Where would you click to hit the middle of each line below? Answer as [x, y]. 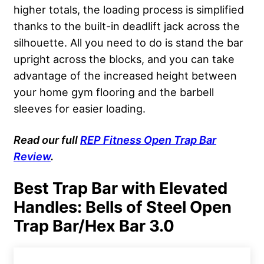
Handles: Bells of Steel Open [123, 207]
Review [32, 156]
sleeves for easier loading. [81, 108]
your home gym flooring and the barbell [114, 92]
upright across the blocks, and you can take [124, 59]
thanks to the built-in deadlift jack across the [127, 26]
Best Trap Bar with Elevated [121, 188]
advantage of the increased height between [125, 75]
